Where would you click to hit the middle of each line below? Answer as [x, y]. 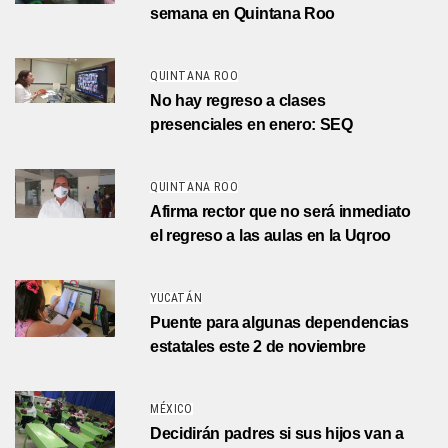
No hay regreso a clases [238, 101]
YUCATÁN [176, 298]
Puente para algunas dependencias [279, 323]
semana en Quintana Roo [242, 14]
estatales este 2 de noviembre [258, 347]
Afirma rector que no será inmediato [280, 212]
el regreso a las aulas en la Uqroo [271, 236]
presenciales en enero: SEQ [251, 125]
